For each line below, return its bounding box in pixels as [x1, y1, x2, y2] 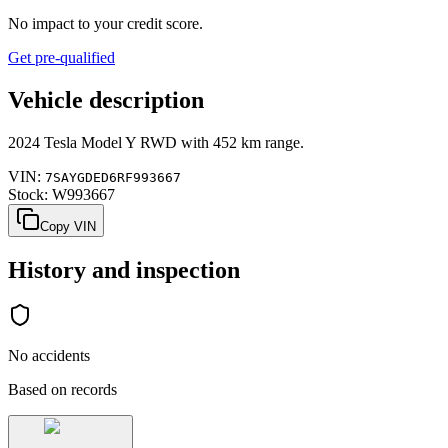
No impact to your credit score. [8, 14, 203, 32]
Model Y [81, 133, 136, 151]
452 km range [213, 133, 300, 151]
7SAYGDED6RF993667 [45, 169, 181, 185]
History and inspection [8, 256, 240, 283]
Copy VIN [40, 218, 96, 234]
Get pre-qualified [8, 48, 115, 66]
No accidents [8, 347, 90, 365]
